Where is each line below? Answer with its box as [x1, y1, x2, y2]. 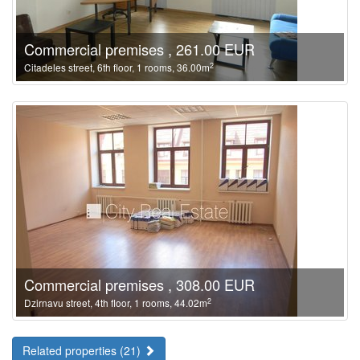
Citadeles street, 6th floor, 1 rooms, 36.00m [24, 60, 210, 74]
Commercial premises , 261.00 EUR [24, 39, 255, 59]
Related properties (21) [22, 342, 144, 358]
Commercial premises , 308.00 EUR [24, 274, 255, 295]
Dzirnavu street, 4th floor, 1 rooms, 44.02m [24, 296, 207, 309]
